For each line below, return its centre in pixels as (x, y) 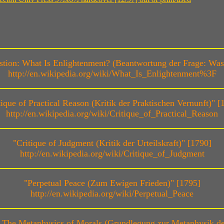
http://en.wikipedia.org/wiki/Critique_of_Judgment (112, 154)
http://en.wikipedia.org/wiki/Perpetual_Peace (112, 194)
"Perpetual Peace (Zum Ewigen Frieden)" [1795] (112, 183)
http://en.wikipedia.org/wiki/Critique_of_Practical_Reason (112, 114)
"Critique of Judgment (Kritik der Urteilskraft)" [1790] (112, 143)
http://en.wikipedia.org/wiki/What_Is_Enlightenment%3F (112, 74)
